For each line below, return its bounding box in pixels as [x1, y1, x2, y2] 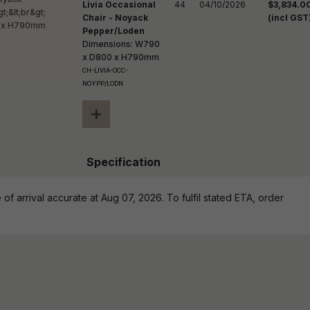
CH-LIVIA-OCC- [82, 66, 128, 74]
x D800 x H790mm [82, 52, 159, 62]
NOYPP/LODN [82, 80, 123, 87]
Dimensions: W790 [82, 39, 160, 49]
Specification [86, 155, 161, 169]
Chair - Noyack [82, 12, 148, 23]
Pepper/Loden [82, 26, 145, 36]
